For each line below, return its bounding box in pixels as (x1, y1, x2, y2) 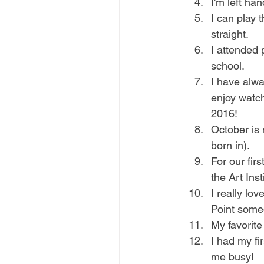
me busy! (211, 250, 254, 263)
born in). (211, 139, 250, 151)
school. (211, 60, 247, 72)
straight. (211, 28, 249, 40)
